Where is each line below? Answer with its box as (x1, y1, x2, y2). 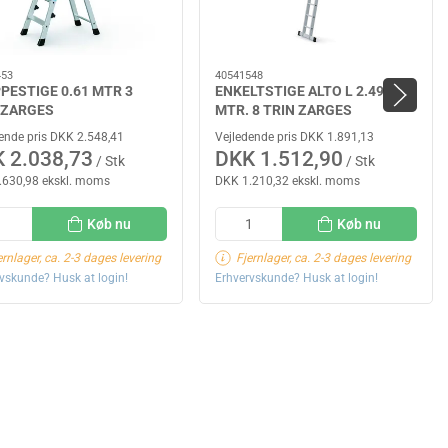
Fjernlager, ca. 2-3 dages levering (236, 250, 411, 265)
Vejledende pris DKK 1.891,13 (215, 130, 374, 145)
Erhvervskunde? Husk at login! (215, 270, 378, 285)
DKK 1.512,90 (215, 147, 343, 172)
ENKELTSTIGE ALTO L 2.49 (215, 82, 384, 99)
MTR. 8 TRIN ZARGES (215, 101, 352, 118)
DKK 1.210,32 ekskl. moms (215, 174, 360, 189)
